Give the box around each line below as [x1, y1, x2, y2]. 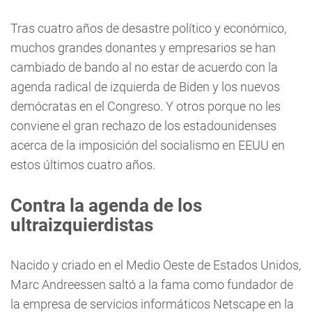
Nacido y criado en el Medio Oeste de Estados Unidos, [10, 257, 301, 272]
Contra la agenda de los [10, 194, 202, 216]
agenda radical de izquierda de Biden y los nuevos [10, 79, 280, 94]
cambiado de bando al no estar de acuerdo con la [10, 59, 278, 75]
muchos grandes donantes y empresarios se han [10, 40, 276, 55]
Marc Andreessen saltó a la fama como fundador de [10, 276, 293, 292]
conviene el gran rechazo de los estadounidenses [10, 118, 276, 133]
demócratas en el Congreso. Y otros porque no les [10, 98, 281, 114]
